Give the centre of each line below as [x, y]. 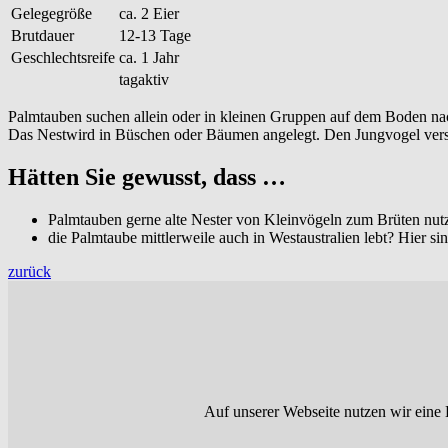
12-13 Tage [155, 35]
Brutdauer [42, 35]
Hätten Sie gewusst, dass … [147, 176]
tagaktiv [144, 79]
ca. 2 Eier [149, 13]
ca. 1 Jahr [149, 57]
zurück [29, 271]
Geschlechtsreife [63, 57]
